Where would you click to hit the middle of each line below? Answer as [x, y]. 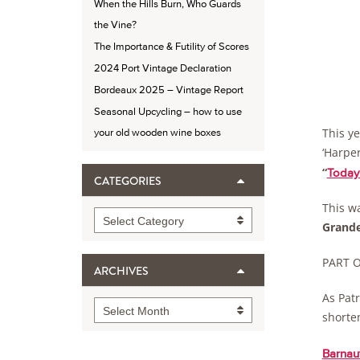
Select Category [143, 221]
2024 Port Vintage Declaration [163, 68]
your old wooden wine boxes [157, 133]
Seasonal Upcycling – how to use [168, 112]
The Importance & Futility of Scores [172, 47]
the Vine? [115, 25]
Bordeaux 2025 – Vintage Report [169, 90]
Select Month [136, 311]
